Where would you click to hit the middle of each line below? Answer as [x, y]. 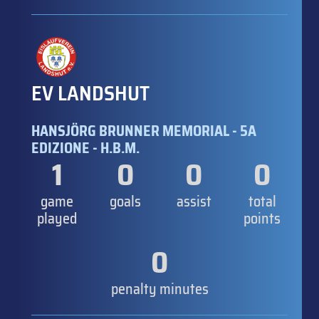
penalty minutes [159, 289]
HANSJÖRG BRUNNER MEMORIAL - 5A [144, 131]
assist [194, 201]
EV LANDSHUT [90, 93]
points [262, 218]
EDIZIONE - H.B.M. [85, 148]
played [57, 218]
